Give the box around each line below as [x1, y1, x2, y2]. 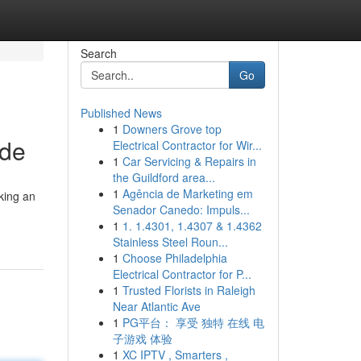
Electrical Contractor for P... [112, 266, 251, 282]
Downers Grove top [122, 121, 222, 137]
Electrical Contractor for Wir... [112, 137, 262, 153]
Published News [80, 105, 162, 121]
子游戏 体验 [112, 330, 172, 346]
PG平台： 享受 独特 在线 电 [122, 314, 264, 330]
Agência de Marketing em [122, 185, 253, 201]
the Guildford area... [112, 169, 215, 185]
